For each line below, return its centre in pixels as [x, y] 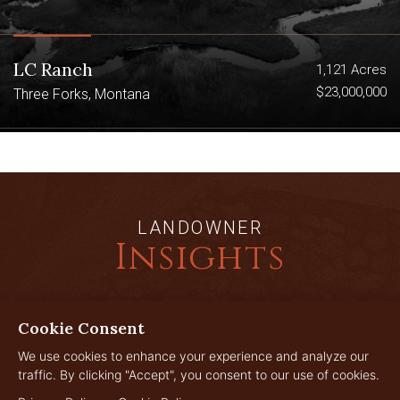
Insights [200, 258]
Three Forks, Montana [82, 94]
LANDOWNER [200, 228]
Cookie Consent [81, 328]
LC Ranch [53, 69]
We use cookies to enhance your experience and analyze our [193, 356]
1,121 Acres [351, 70]
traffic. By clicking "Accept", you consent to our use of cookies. [199, 375]
